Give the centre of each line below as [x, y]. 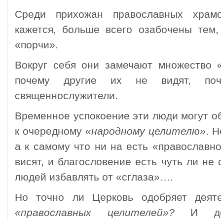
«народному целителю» [146, 131]
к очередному [50, 131]
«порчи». [37, 45]
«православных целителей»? [95, 213]
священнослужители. [66, 96]
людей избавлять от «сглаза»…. [94, 177]
